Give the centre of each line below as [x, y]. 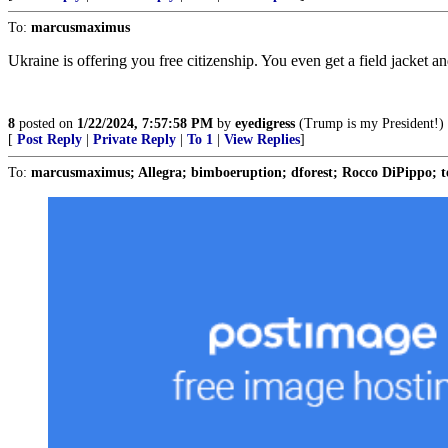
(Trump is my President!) [369, 123]
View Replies [262, 139]
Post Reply [49, 139]
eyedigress [265, 123]
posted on [46, 123]
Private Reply [134, 139]
